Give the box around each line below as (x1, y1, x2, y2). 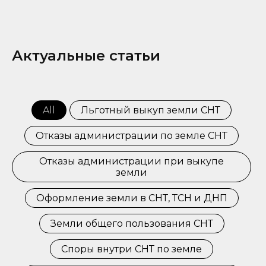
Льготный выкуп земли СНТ (81, 104, 220, 116)
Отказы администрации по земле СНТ (36, 130, 227, 141)
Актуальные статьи (12, 47, 160, 64)
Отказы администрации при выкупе (39, 156, 224, 167)
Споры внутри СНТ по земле (61, 243, 202, 255)
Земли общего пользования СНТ (50, 218, 213, 229)
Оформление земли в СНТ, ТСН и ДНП (36, 192, 227, 204)
